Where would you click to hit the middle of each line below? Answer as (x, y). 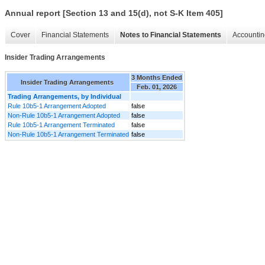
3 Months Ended (157, 77)
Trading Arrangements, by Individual (64, 96)
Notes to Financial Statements (171, 35)
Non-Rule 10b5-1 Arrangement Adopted (64, 115)
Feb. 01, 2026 (157, 87)
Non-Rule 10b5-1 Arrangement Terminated (68, 134)
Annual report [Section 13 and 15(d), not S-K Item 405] (114, 13)
